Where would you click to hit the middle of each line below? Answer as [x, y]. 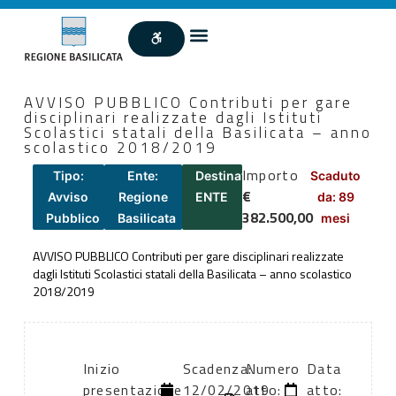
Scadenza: [217, 369]
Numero [273, 369]
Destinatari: [230, 175]
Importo [270, 175]
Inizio [102, 369]
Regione [143, 196]
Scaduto [336, 175]
